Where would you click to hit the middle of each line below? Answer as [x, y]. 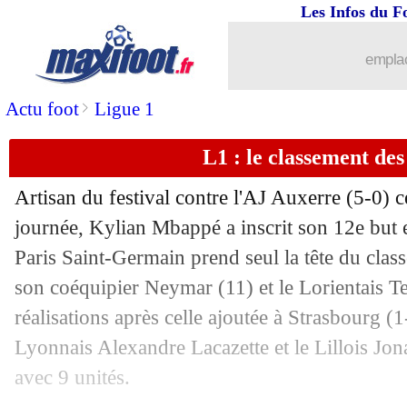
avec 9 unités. [72, 377]
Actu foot [42, 109]
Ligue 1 [124, 109]
